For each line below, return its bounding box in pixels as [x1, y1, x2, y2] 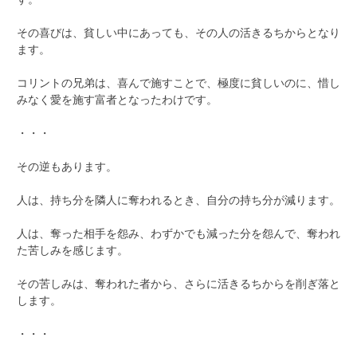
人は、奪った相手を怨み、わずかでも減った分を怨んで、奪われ [17, 225, 340, 241]
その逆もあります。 [17, 158, 117, 174]
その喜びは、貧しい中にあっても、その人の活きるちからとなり [17, 24, 340, 40]
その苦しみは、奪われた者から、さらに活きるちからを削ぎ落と [17, 275, 340, 291]
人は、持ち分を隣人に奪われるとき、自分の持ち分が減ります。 [17, 191, 340, 207]
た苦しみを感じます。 [17, 241, 128, 257]
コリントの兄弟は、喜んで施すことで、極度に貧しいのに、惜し [17, 74, 340, 90]
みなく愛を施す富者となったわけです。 [17, 91, 218, 107]
